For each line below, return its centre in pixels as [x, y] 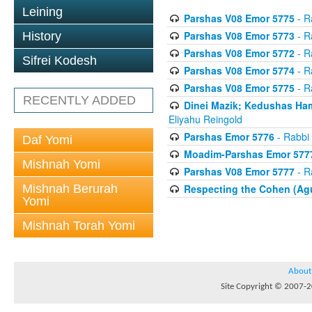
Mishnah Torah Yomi [79, 226]
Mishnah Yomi [61, 164]
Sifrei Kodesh [60, 61]
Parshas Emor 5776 [229, 136]
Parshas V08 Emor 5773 [239, 36]
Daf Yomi [47, 140]
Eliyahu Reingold [205, 119]
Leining [42, 12]
